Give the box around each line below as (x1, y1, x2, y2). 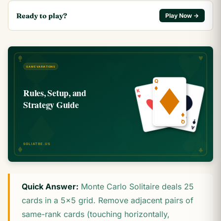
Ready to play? (16, 11, 67, 20)
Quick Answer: (22, 182, 78, 191)
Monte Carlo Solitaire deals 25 (78, 182, 194, 191)
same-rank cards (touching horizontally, (22, 209, 170, 219)
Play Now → (165, 12, 199, 19)
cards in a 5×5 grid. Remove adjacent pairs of (22, 195, 193, 205)
